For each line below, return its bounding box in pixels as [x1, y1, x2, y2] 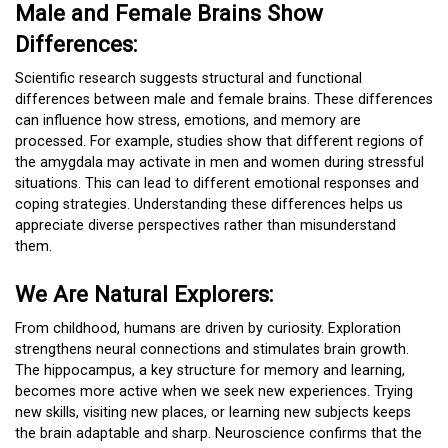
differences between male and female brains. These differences [15, 91, 433, 109]
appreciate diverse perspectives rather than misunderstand [15, 217, 396, 235]
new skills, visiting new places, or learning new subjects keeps [15, 403, 411, 421]
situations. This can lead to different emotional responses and [15, 175, 419, 193]
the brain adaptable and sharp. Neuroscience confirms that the [15, 424, 422, 442]
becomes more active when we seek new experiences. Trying [15, 382, 413, 400]
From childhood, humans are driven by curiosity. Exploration [15, 319, 401, 337]
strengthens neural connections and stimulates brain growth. [15, 340, 409, 358]
